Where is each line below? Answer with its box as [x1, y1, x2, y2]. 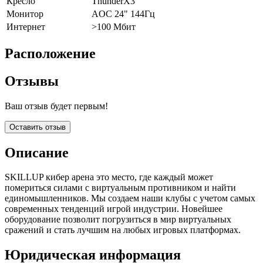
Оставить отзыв [9, 122, 66, 131]
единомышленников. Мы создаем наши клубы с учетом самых [5, 193, 255, 204]
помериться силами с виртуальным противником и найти [5, 183, 236, 193]
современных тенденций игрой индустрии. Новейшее [5, 204, 222, 214]
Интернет [6, 21, 45, 32]
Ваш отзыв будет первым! [5, 100, 108, 111]
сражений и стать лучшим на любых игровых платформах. [5, 225, 241, 235]
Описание [5, 144, 69, 160]
